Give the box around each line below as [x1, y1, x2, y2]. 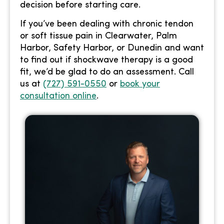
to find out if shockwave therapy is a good [20, 55, 193, 65]
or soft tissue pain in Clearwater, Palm [20, 31, 177, 41]
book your [120, 79, 160, 89]
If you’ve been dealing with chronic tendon [20, 19, 193, 29]
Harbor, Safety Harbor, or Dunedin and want [20, 43, 204, 53]
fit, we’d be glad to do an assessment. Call [20, 67, 194, 77]
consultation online [20, 91, 96, 101]
